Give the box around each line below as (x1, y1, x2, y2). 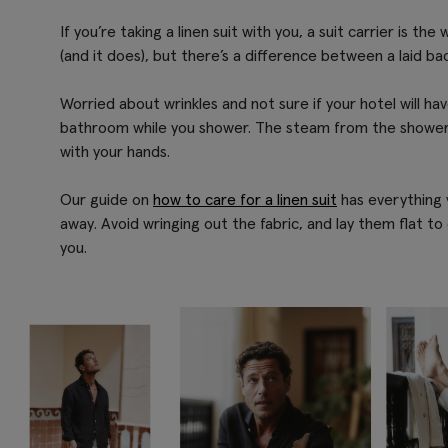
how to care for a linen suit (153, 189, 337, 209)
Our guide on (60, 189, 153, 209)
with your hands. (60, 141, 170, 161)
